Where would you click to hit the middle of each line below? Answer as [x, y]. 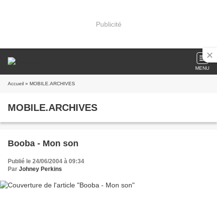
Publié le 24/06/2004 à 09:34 [46, 161]
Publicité [108, 24]
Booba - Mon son [43, 143]
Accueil [16, 84]
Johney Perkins [40, 169]
